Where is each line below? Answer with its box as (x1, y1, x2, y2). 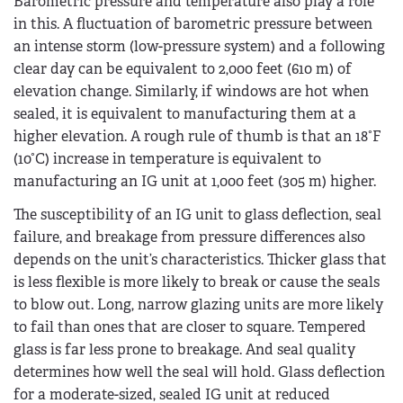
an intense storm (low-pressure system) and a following (13, 36, 385, 56)
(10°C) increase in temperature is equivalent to (13, 148, 321, 168)
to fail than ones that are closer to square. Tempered (13, 318, 366, 337)
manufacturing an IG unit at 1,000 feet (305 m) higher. (13, 171, 376, 191)
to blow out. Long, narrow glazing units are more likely (13, 295, 383, 315)
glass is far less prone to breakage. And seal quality (13, 340, 355, 360)
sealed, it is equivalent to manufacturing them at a (13, 103, 356, 123)
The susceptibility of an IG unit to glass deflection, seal (13, 205, 381, 225)
